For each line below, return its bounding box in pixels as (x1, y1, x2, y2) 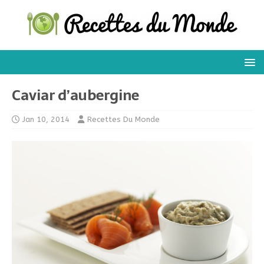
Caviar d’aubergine (12, 84, 139, 107)
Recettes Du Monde (87, 115, 160, 124)
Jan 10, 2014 (22, 115, 70, 124)
